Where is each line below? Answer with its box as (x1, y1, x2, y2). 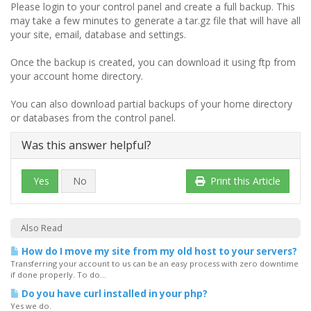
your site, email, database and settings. (10, 28, 186, 41)
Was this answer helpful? (22, 137, 151, 153)
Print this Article (210, 174, 280, 187)
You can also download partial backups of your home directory (10, 97, 292, 110)
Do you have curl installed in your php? (19, 287, 208, 300)
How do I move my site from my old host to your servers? (19, 245, 297, 258)
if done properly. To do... (10, 269, 106, 280)
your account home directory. (10, 69, 143, 83)
